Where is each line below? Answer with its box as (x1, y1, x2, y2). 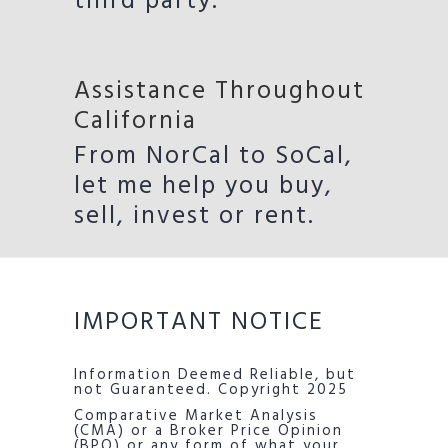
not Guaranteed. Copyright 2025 (74, 378, 348, 402)
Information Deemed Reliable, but (74, 363, 356, 387)
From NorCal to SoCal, (74, 137, 353, 177)
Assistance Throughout (74, 72, 365, 112)
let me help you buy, (74, 167, 333, 207)
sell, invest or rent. (74, 197, 315, 237)
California (74, 102, 197, 142)
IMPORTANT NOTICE (74, 303, 324, 343)
